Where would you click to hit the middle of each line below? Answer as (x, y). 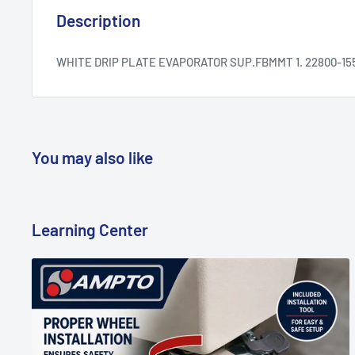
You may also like (92, 158)
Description (98, 20)
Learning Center (90, 230)
